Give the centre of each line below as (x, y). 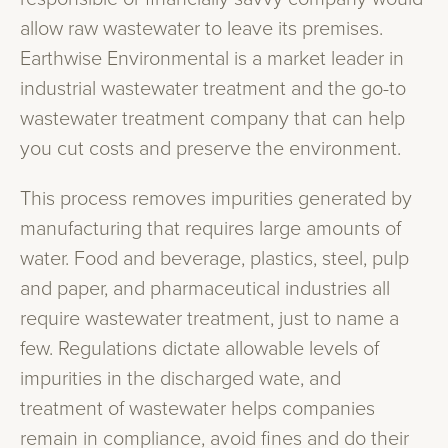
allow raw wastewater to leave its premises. (201, 29)
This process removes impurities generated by (216, 199)
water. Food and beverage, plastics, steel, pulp (214, 259)
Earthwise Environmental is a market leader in (212, 59)
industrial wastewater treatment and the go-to (213, 89)
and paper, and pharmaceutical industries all (205, 289)
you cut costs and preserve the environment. (210, 149)
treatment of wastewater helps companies (197, 409)
